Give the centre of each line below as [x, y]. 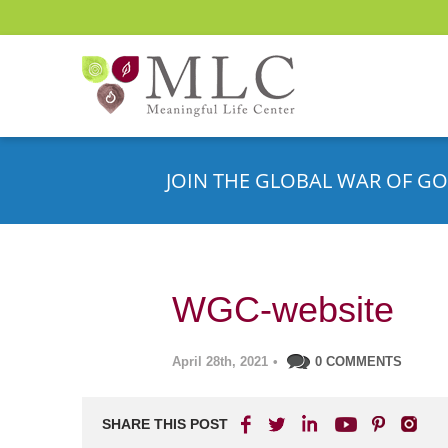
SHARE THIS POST [165, 424]
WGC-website [283, 309]
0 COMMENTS [358, 361]
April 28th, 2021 [220, 361]
